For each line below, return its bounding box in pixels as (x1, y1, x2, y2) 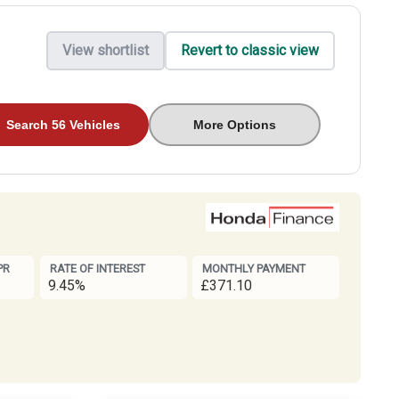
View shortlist (61, 42, 149, 60)
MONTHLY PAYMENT (201, 262, 305, 276)
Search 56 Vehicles (6, 117, 121, 132)
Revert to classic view (180, 42, 319, 60)
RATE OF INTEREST (49, 262, 145, 276)
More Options (193, 117, 277, 132)
